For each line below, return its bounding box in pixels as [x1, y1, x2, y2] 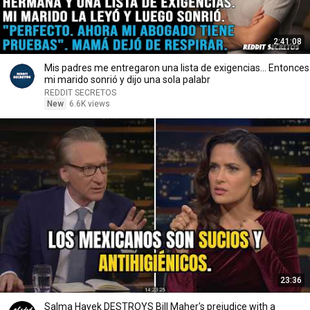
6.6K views [69, 99, 110, 109]
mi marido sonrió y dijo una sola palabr [44, 74, 210, 85]
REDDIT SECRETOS [44, 88, 116, 98]
